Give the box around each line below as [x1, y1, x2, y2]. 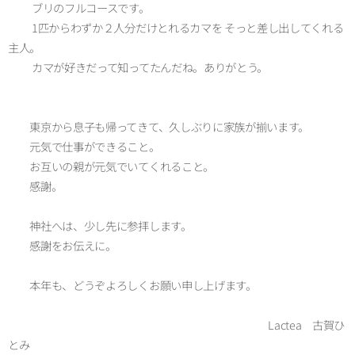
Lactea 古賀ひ [8, 315, 345, 333]
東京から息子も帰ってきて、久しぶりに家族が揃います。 [8, 117, 310, 135]
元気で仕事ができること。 [8, 137, 160, 155]
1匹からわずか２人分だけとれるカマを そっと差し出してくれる [8, 18, 344, 36]
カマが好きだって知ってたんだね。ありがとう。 [8, 58, 268, 75]
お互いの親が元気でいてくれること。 [8, 157, 214, 174]
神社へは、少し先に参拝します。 [8, 216, 192, 234]
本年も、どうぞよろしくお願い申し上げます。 [8, 276, 257, 293]
